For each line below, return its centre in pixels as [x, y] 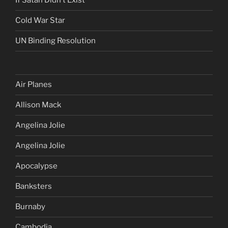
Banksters [34, 187]
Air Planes [34, 85]
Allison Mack [38, 105]
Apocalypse [36, 166]
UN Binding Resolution [55, 41]
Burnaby [30, 207]
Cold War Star [40, 21]
